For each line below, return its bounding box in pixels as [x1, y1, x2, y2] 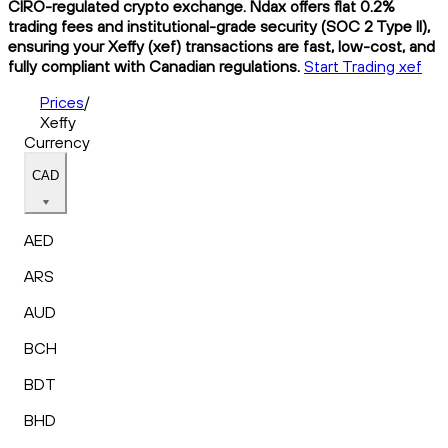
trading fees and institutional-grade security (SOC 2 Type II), [8, 15, 430, 36]
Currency [24, 131, 90, 152]
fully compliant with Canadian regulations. [8, 55, 300, 76]
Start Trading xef [304, 55, 422, 76]
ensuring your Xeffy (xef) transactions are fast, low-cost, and [8, 35, 435, 56]
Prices [40, 91, 84, 112]
